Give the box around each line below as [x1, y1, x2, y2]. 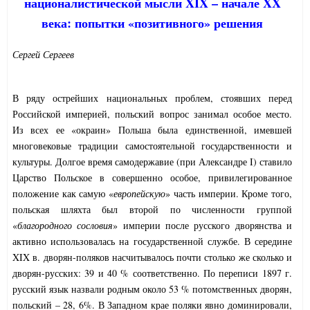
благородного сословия [17, 219, 113, 232]
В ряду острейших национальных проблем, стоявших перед [12, 91, 292, 105]
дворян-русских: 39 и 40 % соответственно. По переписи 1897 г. [12, 266, 292, 280]
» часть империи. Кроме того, [165, 187, 293, 201]
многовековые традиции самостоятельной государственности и [12, 139, 292, 153]
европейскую [113, 187, 166, 201]
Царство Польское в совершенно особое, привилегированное [12, 171, 292, 185]
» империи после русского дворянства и [113, 219, 293, 232]
